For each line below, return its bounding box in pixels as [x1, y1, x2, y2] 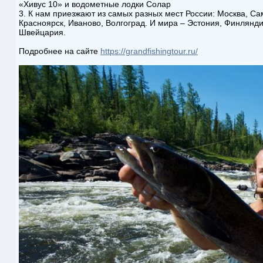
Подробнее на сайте [19, 46, 100, 56]
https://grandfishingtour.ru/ [100, 46, 198, 56]
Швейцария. [19, 28, 66, 37]
